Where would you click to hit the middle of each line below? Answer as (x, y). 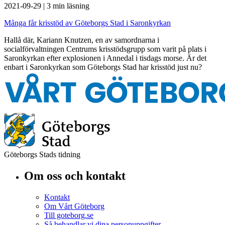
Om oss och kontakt (75, 176)
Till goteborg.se (69, 215)
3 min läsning (68, 6)
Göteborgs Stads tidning (42, 154)
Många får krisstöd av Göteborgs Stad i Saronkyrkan (87, 23)
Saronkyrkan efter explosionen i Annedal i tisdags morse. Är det (105, 58)
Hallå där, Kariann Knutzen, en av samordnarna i (82, 40)
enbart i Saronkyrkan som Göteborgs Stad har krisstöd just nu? (103, 67)
